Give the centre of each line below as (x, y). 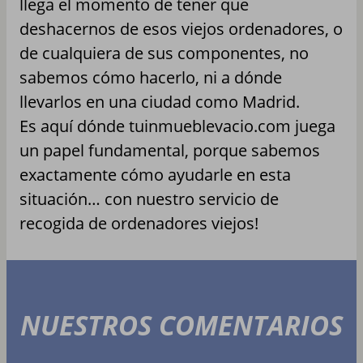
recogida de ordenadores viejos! (139, 223)
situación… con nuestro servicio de (149, 199)
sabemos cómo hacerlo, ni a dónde (151, 77)
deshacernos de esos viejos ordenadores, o (181, 28)
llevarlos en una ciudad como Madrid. (160, 101)
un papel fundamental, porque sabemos (170, 150)
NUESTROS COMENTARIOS (181, 325)
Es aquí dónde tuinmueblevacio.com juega (177, 126)
